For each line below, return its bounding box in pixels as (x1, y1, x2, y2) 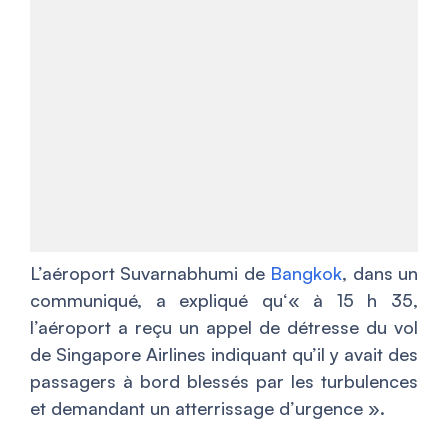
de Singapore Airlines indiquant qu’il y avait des (30, 343, 418, 365)
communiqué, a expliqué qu (30, 289, 283, 311)
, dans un (342, 262, 419, 284)
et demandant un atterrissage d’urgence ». (30, 397, 385, 419)
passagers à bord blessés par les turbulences (30, 370, 418, 392)
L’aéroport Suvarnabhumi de (30, 262, 271, 284)
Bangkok (270, 262, 343, 284)
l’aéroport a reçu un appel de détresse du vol (30, 316, 418, 338)
